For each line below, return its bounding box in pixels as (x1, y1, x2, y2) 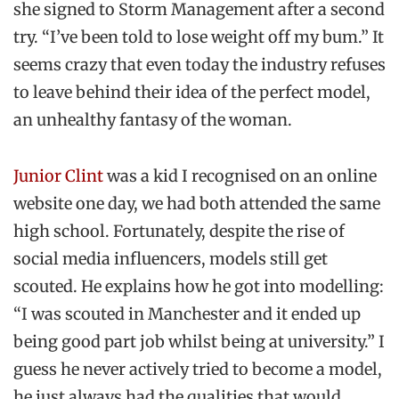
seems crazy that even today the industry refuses (13, 54, 386, 76)
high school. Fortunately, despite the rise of (13, 221, 345, 242)
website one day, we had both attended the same (13, 193, 380, 215)
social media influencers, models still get (13, 248, 328, 270)
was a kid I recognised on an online (103, 166, 377, 187)
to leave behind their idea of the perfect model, (13, 82, 370, 103)
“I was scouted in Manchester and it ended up (13, 304, 361, 325)
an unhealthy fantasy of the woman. (13, 110, 292, 131)
